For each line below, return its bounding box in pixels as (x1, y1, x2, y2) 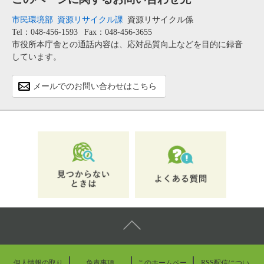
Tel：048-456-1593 (12, 28, 78, 37)
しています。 (12, 52, 61, 62)
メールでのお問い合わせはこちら (33, 82, 157, 91)
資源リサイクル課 (57, 15, 123, 25)
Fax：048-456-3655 (84, 28, 152, 37)
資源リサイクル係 (127, 15, 193, 25)
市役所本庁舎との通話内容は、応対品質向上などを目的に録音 (12, 40, 243, 49)
